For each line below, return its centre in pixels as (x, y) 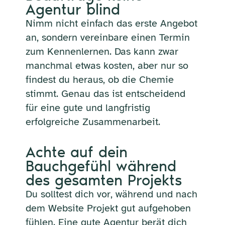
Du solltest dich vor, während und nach (111, 194)
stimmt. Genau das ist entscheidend (105, 93)
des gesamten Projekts (103, 180)
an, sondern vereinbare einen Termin (107, 37)
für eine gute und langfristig (88, 107)
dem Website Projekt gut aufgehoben (108, 208)
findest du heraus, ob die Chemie (99, 79)
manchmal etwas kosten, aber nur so (107, 65)
